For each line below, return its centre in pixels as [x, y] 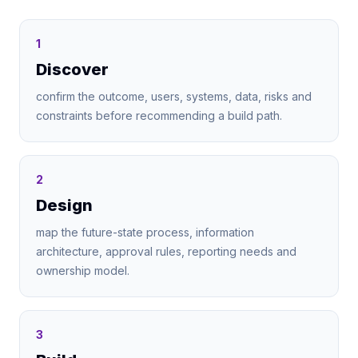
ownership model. [83, 270]
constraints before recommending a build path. [159, 115]
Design [64, 205]
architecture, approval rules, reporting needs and [166, 251]
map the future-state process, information [145, 232]
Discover [72, 70]
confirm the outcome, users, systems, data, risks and [174, 96]
